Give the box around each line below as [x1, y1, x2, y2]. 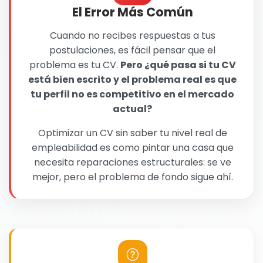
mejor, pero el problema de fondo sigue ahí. [32, 170, 233, 184]
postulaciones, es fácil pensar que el [49, 43, 215, 58]
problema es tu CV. [29, 58, 120, 72]
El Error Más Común [72, 4, 193, 21]
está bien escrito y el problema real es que [28, 73, 237, 87]
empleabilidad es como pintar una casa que [31, 141, 234, 155]
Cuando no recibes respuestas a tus [49, 29, 215, 43]
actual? [113, 102, 152, 116]
